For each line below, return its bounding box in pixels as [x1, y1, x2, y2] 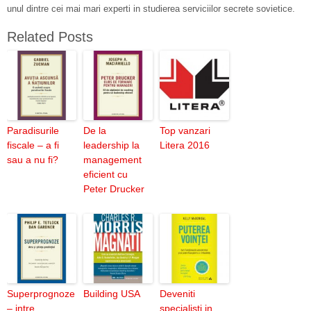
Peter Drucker [83, 183, 144, 194]
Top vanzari [160, 125, 210, 136]
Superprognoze [7, 288, 75, 299]
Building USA [83, 288, 140, 299]
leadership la [83, 140, 140, 151]
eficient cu [83, 169, 128, 180]
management [83, 154, 142, 165]
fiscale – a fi [7, 140, 59, 151]
